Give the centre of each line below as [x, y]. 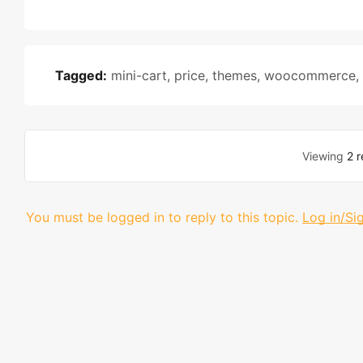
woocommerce [310, 75]
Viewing [324, 156]
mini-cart [139, 75]
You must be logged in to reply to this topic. [162, 217]
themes [235, 75]
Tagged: [81, 75]
